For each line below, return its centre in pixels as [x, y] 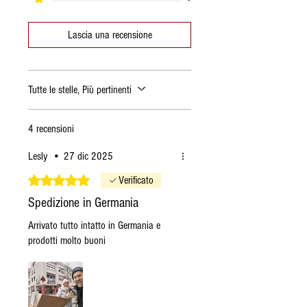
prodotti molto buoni [67, 240]
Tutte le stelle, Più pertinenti [80, 89]
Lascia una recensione [110, 35]
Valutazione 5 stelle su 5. [88, 178]
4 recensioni [51, 128]
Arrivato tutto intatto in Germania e [94, 225]
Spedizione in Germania [83, 202]
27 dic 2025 [88, 156]
